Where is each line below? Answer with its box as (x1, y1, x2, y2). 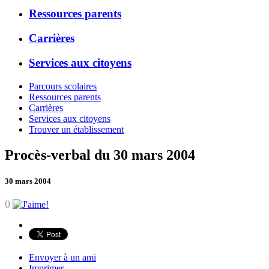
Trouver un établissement (29, 124, 124, 134)
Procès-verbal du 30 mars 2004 (5, 147, 195, 163)
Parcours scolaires (29, 80, 97, 91)
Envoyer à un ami (29, 252, 96, 262)
